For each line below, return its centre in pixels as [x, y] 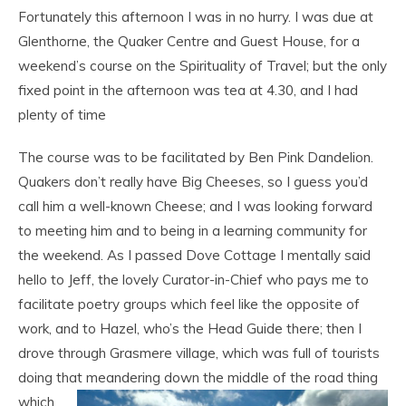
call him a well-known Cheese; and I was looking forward [195, 206]
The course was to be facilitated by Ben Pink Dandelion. [196, 157]
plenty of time [62, 115]
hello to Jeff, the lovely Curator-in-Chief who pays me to [193, 280]
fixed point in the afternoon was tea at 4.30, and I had [188, 90]
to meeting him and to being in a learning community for [193, 231]
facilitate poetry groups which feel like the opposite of [189, 304]
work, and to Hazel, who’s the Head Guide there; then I [190, 329]
